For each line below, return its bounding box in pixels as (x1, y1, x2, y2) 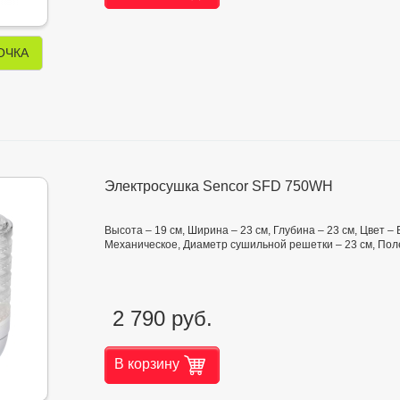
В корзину (114, 355, 179, 371)
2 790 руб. (112, 305, 212, 330)
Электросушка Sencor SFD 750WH (104, 179, 333, 195)
